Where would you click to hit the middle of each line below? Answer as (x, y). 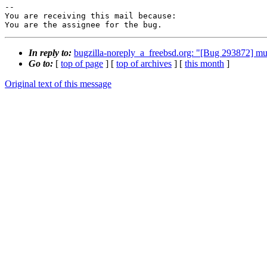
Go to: (42, 64)
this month (204, 64)
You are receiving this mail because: (91, 16)
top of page (82, 64)
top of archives (144, 64)
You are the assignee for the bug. (83, 25)
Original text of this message (58, 84)
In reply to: (51, 53)
